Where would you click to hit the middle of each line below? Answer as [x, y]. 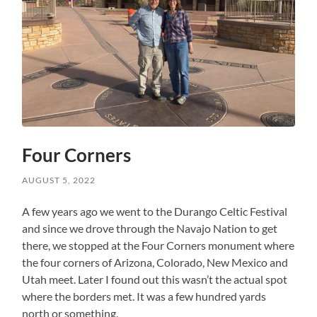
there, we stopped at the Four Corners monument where [158, 246]
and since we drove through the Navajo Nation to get [150, 229]
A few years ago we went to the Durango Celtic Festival [155, 212]
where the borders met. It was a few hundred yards [144, 296]
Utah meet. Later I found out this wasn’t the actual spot [155, 279]
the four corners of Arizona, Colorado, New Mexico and [155, 263]
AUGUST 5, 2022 [59, 180]
